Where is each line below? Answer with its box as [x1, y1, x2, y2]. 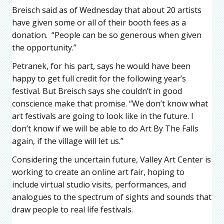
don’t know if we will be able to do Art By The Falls [12, 123, 198, 134]
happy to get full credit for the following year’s [12, 73, 186, 84]
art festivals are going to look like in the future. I [12, 110, 193, 122]
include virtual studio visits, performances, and [12, 179, 186, 190]
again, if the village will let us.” [12, 135, 123, 147]
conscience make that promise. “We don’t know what [12, 98, 208, 109]
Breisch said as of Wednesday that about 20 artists [12, 4, 201, 16]
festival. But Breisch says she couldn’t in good [12, 85, 182, 97]
